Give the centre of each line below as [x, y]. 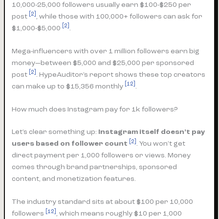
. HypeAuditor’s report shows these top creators [121, 74]
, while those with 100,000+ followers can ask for [120, 16]
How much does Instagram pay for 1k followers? [95, 109]
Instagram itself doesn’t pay [152, 132]
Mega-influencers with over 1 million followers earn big [106, 51]
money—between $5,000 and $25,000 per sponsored [103, 63]
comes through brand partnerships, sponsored [95, 167]
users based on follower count [70, 144]
